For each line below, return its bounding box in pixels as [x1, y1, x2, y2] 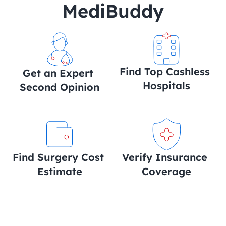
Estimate [37, 165, 82, 178]
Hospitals [142, 79, 190, 92]
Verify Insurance [122, 151, 208, 163]
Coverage [141, 165, 191, 178]
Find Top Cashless [120, 65, 210, 78]
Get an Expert [23, 67, 94, 79]
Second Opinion [20, 81, 100, 93]
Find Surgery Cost [12, 151, 104, 163]
